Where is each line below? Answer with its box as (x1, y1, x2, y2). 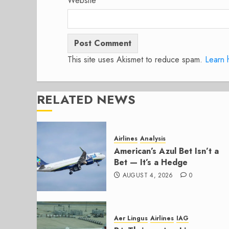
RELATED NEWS (37, 90, 135, 108)
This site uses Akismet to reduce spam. (67, 53, 205, 65)
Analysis (140, 134, 166, 144)
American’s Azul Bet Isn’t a (114, 145, 219, 157)
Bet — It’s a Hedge (114, 156, 188, 169)
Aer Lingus (114, 214, 148, 223)
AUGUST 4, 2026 (122, 171, 173, 180)
